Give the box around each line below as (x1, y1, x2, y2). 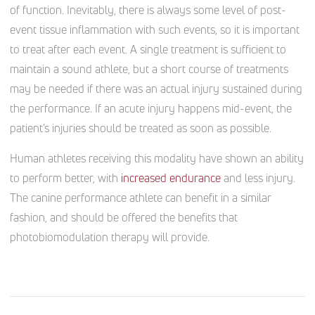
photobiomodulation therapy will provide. (10, 229, 210, 245)
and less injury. (221, 170, 296, 186)
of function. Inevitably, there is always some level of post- (10, 2, 287, 18)
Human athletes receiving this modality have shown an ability (10, 150, 304, 167)
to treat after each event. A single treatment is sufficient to (10, 41, 287, 58)
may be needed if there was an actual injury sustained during (10, 81, 303, 97)
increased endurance (121, 170, 221, 186)
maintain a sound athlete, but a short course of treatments (10, 61, 289, 77)
